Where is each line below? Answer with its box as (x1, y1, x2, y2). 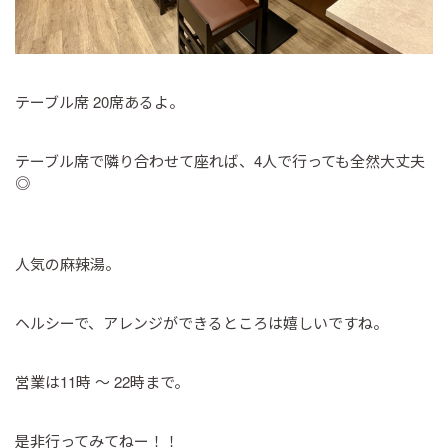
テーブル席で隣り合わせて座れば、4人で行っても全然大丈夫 (15, 150, 425, 171)
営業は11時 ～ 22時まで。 (15, 371, 189, 392)
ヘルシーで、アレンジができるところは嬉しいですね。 (15, 312, 388, 333)
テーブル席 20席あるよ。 (15, 91, 184, 112)
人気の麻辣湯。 (15, 253, 120, 274)
